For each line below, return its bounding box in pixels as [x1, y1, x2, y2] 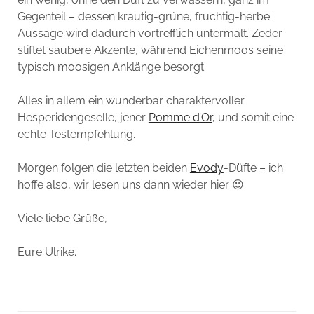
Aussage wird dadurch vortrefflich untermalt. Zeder [17, 27, 282, 41]
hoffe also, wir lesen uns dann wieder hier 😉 [17, 178, 244, 192]
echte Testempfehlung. [17, 128, 135, 142]
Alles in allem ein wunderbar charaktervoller [17, 94, 245, 108]
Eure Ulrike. [17, 245, 76, 259]
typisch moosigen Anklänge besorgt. [17, 60, 206, 74]
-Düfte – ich [223, 161, 283, 175]
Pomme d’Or [148, 111, 212, 125]
